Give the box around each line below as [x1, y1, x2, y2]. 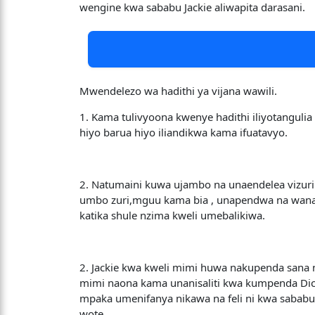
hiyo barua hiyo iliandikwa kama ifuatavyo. [79, 125, 288, 139]
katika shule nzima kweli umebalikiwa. [79, 208, 266, 222]
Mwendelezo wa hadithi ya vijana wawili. [79, 84, 278, 98]
